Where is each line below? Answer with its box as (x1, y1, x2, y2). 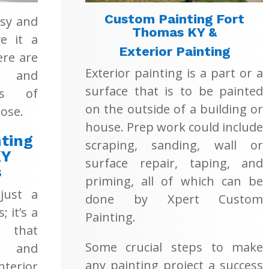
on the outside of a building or (85, 100, 264, 117)
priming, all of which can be (85, 172, 264, 189)
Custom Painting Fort (104, 11, 244, 26)
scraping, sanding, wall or (85, 136, 264, 153)
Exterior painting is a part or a (85, 64, 264, 81)
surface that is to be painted (85, 82, 264, 99)
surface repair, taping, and (85, 154, 264, 171)
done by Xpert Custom (85, 190, 264, 207)
